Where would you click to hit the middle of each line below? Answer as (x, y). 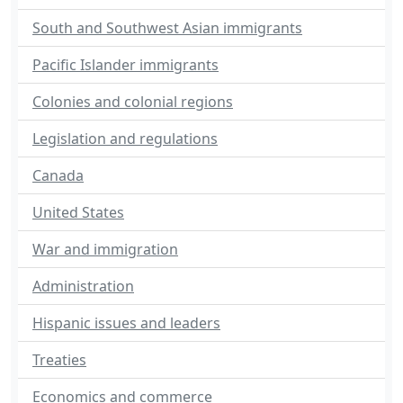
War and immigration (105, 249)
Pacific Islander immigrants (125, 65)
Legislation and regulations (125, 139)
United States (78, 212)
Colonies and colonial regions (133, 102)
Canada (58, 175)
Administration (83, 286)
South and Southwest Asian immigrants (167, 28)
